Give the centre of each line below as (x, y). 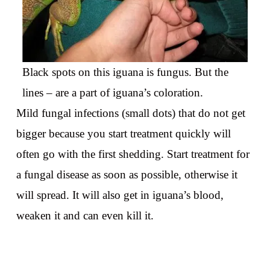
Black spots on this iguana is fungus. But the (125, 72)
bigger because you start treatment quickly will (123, 133)
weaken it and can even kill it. (85, 215)
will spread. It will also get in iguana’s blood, (120, 195)
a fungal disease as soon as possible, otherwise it (127, 174)
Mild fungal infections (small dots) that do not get (130, 113)
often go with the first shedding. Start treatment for (133, 154)
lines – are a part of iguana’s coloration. (112, 92)
